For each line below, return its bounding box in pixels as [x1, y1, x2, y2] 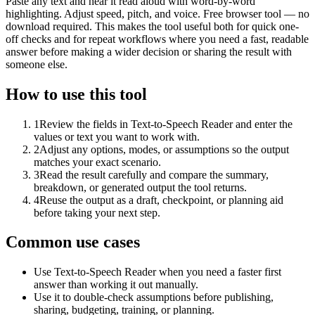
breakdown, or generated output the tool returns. [34, 181, 247, 193]
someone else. [6, 58, 67, 70]
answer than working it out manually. [34, 278, 198, 291]
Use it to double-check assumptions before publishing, [34, 291, 274, 304]
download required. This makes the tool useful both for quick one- [6, 20, 299, 32]
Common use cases [6, 233, 140, 252]
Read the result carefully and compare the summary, [39, 168, 269, 181]
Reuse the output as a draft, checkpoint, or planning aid [39, 193, 283, 206]
